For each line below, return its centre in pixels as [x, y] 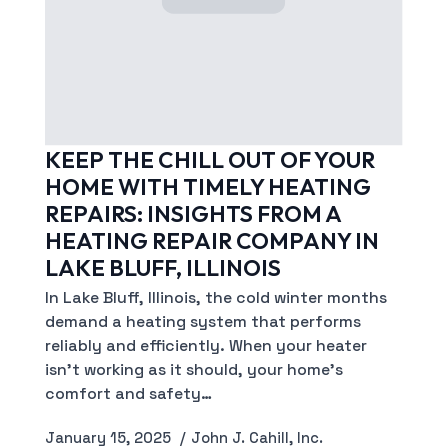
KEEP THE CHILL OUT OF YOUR [209, 159]
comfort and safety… [128, 393]
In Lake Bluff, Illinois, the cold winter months [215, 297]
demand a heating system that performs [202, 321]
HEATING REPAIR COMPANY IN [211, 240]
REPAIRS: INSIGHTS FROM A [192, 213]
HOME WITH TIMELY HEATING [207, 186]
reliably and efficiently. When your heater [205, 345]
